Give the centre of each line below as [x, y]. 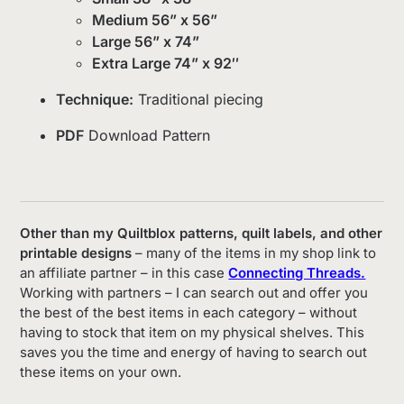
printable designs [76, 252]
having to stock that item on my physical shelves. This [193, 332]
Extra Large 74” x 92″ [166, 64]
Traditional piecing [199, 100]
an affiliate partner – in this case [124, 272]
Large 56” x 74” [148, 42]
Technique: [95, 100]
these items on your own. [101, 372]
